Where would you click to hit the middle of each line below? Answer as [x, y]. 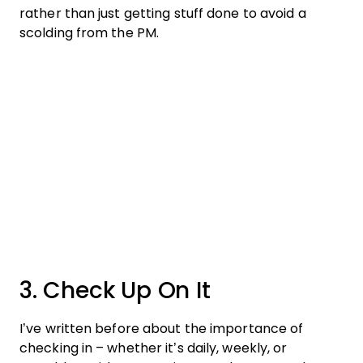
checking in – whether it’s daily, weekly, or [154, 348]
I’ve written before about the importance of [162, 328]
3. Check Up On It [115, 290]
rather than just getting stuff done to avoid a [163, 13]
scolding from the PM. [90, 32]
